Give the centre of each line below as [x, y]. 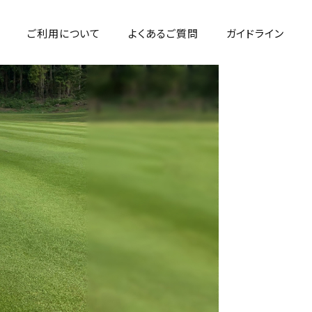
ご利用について [64, 33]
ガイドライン [255, 33]
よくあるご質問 [163, 33]
